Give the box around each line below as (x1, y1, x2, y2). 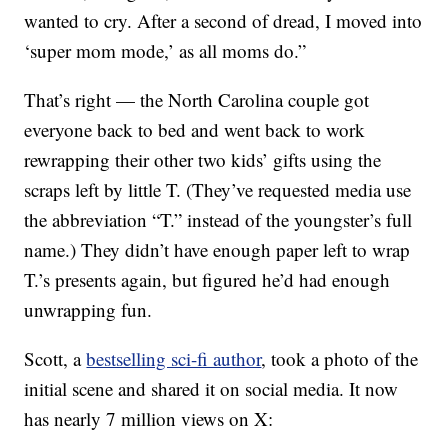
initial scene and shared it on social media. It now (24, 376, 399, 402)
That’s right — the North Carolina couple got (24, 87, 370, 113)
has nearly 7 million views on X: (24, 406, 274, 432)
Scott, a (24, 346, 87, 372)
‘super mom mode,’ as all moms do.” (24, 38, 307, 64)
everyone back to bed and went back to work (24, 117, 366, 143)
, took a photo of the (261, 346, 419, 372)
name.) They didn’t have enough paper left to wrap (24, 237, 411, 263)
